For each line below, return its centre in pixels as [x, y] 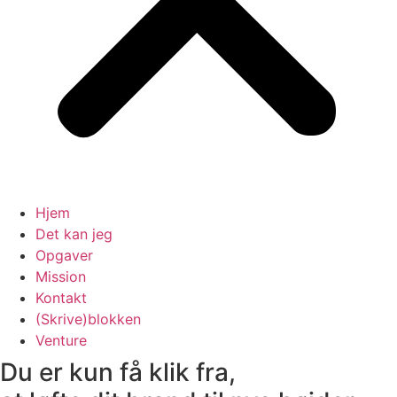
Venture [61, 340]
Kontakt [61, 298]
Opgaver [64, 255]
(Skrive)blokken [88, 319]
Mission [61, 276]
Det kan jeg [74, 234]
